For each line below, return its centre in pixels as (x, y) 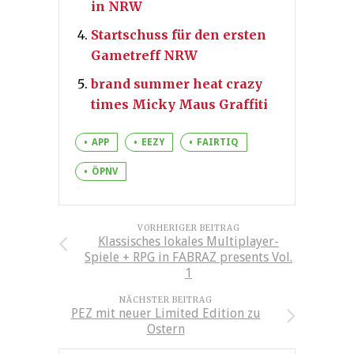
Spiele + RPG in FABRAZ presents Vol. (188, 257)
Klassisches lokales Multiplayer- (188, 241)
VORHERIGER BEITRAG (188, 228)
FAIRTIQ (218, 142)
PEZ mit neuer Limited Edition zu (166, 313)
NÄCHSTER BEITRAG (166, 299)
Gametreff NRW (144, 55)
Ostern (166, 329)
